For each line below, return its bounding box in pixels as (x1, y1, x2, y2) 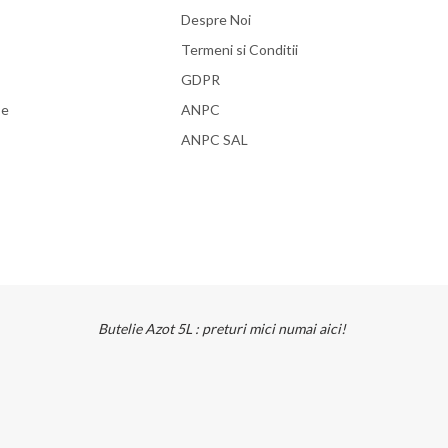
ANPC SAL (181, 130, 248, 148)
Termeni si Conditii (181, 40, 298, 58)
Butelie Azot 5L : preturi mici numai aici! (98, 319, 346, 337)
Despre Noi (181, 10, 251, 28)
